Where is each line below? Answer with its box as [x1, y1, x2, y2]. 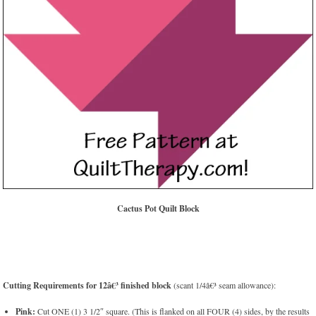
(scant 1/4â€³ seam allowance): [171, 279, 276, 291]
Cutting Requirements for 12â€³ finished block [3, 279, 172, 292]
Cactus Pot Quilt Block [116, 202, 200, 215]
